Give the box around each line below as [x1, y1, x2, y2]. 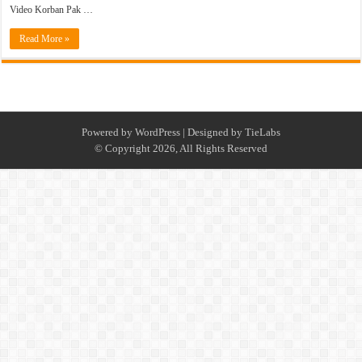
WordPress [135, 126, 180, 139]
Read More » [19, 33, 70, 45]
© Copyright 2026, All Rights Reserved [95, 142, 267, 155]
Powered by [82, 126, 135, 139]
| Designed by [180, 126, 245, 139]
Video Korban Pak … [10, 4, 94, 16]
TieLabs [245, 126, 280, 139]
